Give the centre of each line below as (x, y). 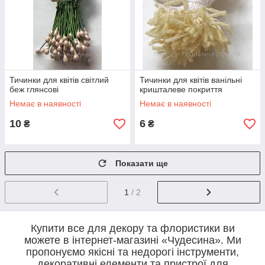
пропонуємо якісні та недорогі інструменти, (132, 252)
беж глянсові (34, 90)
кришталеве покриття (181, 90)
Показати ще (142, 164)
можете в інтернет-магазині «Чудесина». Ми (132, 240)
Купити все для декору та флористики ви (132, 229)
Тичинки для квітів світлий (59, 80)
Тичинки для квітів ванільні (191, 80)
